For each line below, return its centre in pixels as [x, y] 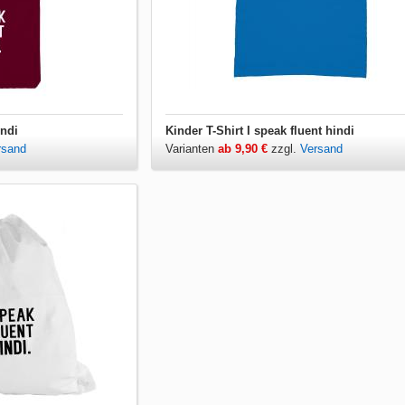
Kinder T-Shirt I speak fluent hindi [259, 130]
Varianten [191, 148]
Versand [321, 148]
